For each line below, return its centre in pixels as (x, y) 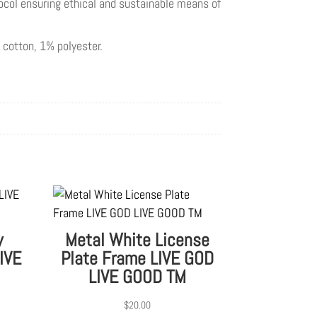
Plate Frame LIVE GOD (138, 259)
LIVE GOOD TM (138, 277)
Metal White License (138, 241)
